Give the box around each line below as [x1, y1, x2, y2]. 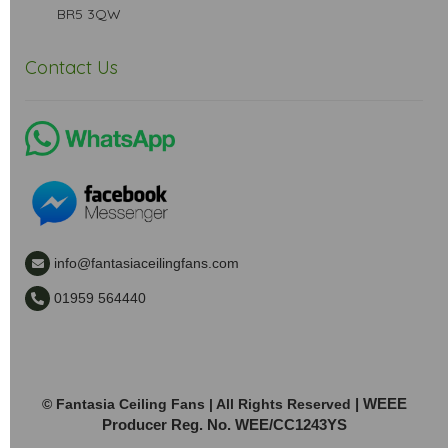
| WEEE [350, 394, 407, 412]
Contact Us [25, 56, 118, 79]
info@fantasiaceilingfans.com [54, 254, 239, 271]
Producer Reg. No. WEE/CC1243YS [101, 415, 347, 433]
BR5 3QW [25, 5, 121, 23]
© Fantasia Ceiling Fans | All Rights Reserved [41, 395, 351, 412]
